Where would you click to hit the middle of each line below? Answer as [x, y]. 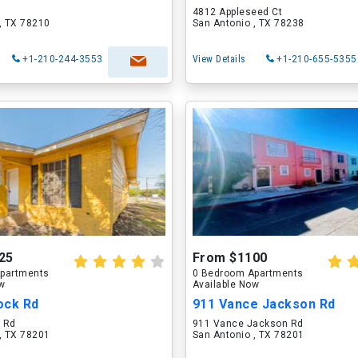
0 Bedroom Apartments [248, 273]
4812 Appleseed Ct [237, 12]
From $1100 [230, 258]
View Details [219, 59]
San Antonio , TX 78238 [248, 23]
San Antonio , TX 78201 [248, 335]
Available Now [226, 284]
